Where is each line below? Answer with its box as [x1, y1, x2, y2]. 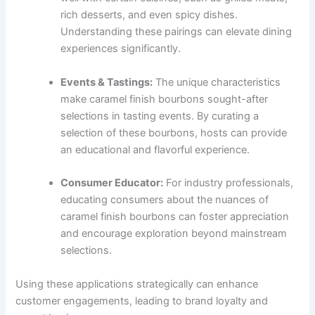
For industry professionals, [163, 176, 294, 190]
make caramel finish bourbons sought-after [60, 92, 269, 105]
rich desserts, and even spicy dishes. [60, 8, 238, 22]
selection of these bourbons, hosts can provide [60, 126, 288, 139]
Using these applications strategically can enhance [15, 277, 259, 290]
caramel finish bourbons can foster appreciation [60, 210, 290, 224]
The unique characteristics [153, 75, 281, 89]
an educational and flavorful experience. [60, 143, 250, 156]
